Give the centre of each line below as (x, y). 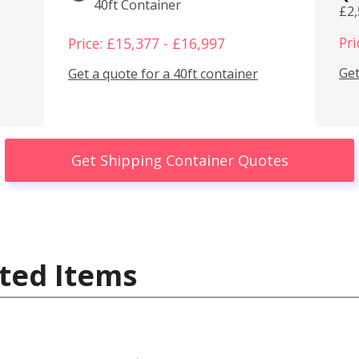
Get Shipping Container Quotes (179, 160)
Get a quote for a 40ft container (163, 74)
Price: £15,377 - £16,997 (146, 43)
